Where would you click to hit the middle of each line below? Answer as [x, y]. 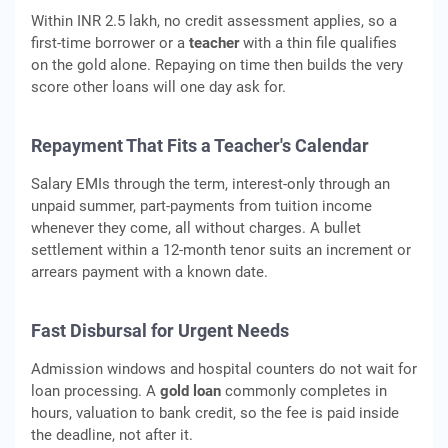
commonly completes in [304, 391]
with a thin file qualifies [318, 43]
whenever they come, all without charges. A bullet [196, 228]
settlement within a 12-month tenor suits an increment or [221, 250]
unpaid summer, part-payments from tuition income [201, 206]
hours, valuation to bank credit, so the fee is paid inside [215, 413]
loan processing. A [95, 391]
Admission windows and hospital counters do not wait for [224, 369]
